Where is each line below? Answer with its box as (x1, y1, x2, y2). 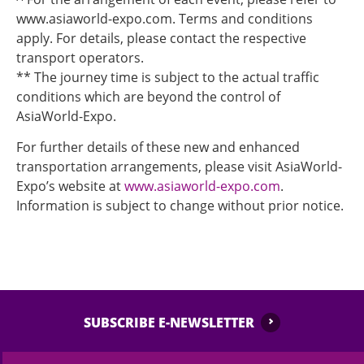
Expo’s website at (16, 177, 124, 195)
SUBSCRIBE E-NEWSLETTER (84, 314, 254, 331)
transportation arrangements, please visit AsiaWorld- (16, 158, 342, 175)
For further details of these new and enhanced (16, 138, 300, 156)
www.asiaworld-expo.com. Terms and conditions (16, 10, 313, 28)
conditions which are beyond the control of (16, 88, 280, 106)
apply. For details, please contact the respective (16, 29, 306, 47)
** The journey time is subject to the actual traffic (16, 68, 319, 86)
